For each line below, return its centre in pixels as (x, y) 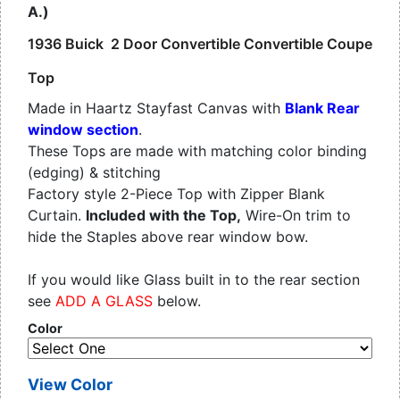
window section (83, 130)
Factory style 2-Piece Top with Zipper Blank (176, 194)
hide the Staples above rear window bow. (168, 237)
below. (177, 301)
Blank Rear (322, 108)
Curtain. (57, 216)
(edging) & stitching (94, 173)
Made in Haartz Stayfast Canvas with (156, 108)
